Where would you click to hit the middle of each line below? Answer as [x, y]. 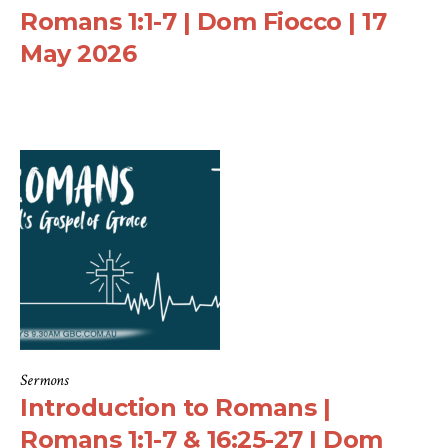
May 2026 [78, 54]
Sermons [44, 381]
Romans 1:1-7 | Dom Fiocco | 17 [203, 22]
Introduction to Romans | [175, 408]
